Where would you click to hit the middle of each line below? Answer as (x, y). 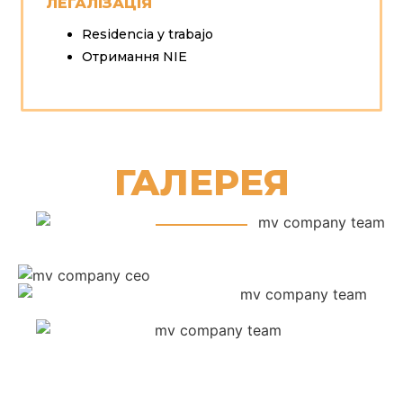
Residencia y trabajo (147, 34)
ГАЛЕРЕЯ (201, 182)
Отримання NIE (134, 56)
